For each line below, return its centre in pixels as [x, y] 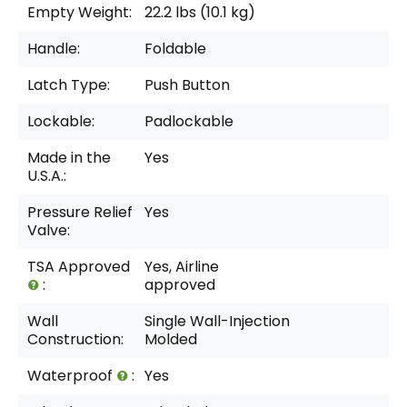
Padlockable [189, 122]
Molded [171, 340]
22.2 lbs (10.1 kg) [200, 13]
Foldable [175, 49]
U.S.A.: [47, 176]
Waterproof [72, 376]
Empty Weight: [79, 13]
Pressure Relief [80, 213]
